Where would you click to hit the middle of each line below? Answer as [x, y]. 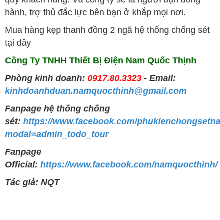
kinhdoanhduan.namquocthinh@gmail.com [96, 91]
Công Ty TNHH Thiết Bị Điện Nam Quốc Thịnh [102, 60]
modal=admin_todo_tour [57, 134]
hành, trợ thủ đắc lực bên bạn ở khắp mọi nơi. [95, 12]
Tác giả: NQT [32, 182]
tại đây [19, 42]
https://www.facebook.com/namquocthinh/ [129, 164]
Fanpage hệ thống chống [57, 108]
